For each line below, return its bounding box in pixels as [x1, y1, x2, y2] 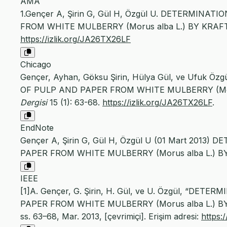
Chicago [20, 59, 51, 70]
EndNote [20, 123, 54, 133]
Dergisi [20, 97, 47, 108]
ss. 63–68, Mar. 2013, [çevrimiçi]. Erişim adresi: [20, 211, 201, 222]
